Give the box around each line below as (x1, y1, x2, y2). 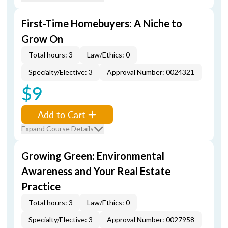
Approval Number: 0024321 (107, 68, 194, 76)
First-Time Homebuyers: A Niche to (21, 17, 182, 30)
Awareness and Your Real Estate (21, 165, 170, 177)
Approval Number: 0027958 (107, 215, 194, 224)
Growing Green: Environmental (21, 150, 164, 162)
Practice (21, 180, 61, 192)
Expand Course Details (21, 124, 94, 133)
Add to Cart (38, 108, 85, 121)
